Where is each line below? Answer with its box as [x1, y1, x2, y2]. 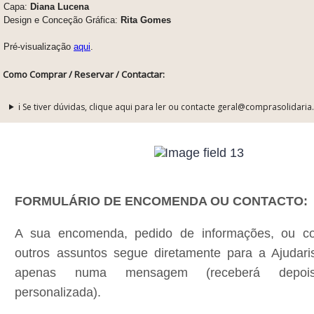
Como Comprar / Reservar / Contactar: [3, 67, 165, 81]
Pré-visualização [4, 41, 74, 52]
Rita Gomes [121, 14, 171, 25]
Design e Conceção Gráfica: [4, 14, 121, 25]
